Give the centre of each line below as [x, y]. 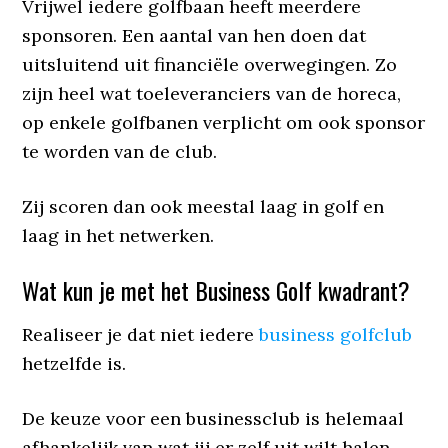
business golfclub [336, 334]
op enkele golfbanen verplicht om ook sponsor [224, 122]
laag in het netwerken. [118, 235]
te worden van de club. [120, 151]
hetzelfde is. [74, 363]
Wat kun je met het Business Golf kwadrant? [216, 289]
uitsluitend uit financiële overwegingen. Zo [210, 64]
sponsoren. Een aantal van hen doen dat [194, 35]
